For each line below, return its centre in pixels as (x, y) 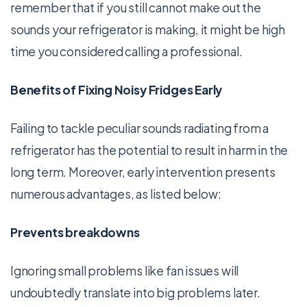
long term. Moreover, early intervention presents (143, 172)
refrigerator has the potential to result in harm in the (149, 150)
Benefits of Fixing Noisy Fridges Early (116, 90)
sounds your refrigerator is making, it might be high (148, 29)
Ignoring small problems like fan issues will (125, 271)
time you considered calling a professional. (126, 51)
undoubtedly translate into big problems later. (135, 293)
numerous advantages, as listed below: (116, 194)
